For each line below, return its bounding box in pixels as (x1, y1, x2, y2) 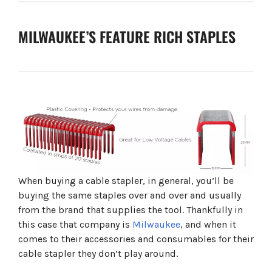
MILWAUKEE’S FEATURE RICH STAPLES (18, 25, 236, 48)
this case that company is (18, 219, 130, 231)
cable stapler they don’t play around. (18, 248, 178, 260)
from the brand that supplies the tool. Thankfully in (18, 204, 243, 216)
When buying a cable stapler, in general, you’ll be (18, 175, 234, 187)
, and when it (180, 219, 236, 231)
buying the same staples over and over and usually (18, 189, 241, 202)
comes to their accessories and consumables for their (18, 233, 254, 245)
